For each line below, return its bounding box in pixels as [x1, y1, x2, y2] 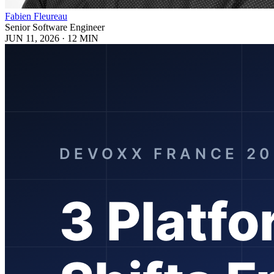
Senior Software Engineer [5, 21, 105, 32]
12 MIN [67, 32, 98, 43]
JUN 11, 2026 [5, 32, 59, 43]
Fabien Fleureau [5, 10, 67, 21]
